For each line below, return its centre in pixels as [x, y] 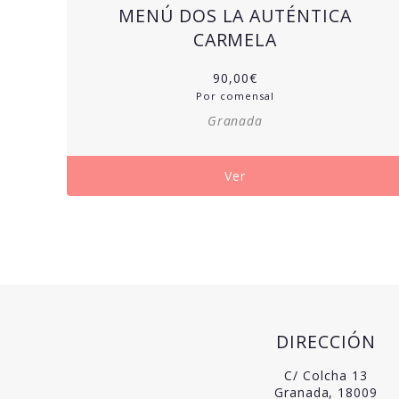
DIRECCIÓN [326, 341]
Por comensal [235, 95]
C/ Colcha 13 [326, 375]
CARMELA [235, 39]
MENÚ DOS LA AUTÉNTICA [235, 15]
